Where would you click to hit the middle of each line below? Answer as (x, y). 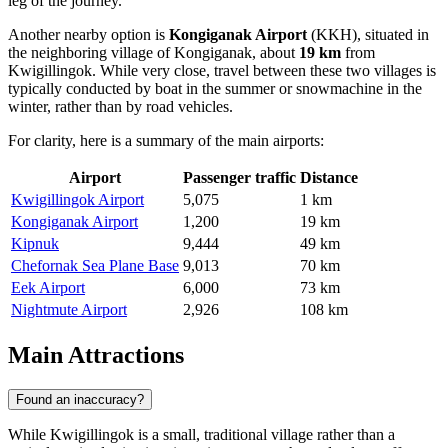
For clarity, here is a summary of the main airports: (166, 140)
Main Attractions (96, 354)
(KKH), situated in (368, 34)
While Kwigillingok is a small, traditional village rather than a (201, 434)
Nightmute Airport (69, 309)
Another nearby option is (88, 34)
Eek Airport (48, 287)
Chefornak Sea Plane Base (95, 265)
